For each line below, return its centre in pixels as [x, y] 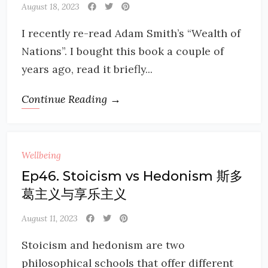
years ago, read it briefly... [87, 69]
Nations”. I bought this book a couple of [123, 51]
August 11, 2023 [50, 218]
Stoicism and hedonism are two [103, 245]
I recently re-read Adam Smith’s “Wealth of [131, 33]
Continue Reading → [71, 99]
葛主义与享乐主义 [74, 194]
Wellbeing [41, 155]
